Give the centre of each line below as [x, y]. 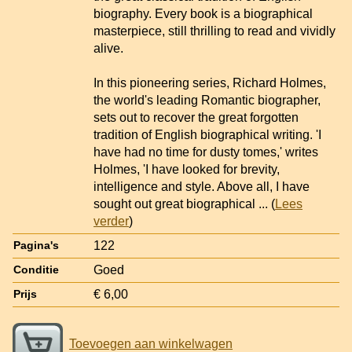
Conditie [36, 269]
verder [111, 221]
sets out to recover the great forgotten [196, 117]
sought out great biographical [176, 203]
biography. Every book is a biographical [203, 13]
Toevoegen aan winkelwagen [151, 343]
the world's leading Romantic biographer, [207, 100]
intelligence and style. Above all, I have [202, 186]
